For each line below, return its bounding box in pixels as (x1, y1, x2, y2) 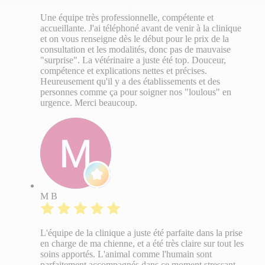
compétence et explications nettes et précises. (40, 66, 207, 76)
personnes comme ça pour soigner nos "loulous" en (40, 87, 231, 98)
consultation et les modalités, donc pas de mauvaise (40, 44, 231, 55)
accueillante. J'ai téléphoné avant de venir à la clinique (40, 23, 241, 34)
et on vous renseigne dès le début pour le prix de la (40, 34, 229, 44)
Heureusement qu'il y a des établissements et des (40, 76, 220, 87)
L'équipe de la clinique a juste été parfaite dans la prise (40, 228, 243, 238)
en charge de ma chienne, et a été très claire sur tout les (40, 238, 244, 249)
